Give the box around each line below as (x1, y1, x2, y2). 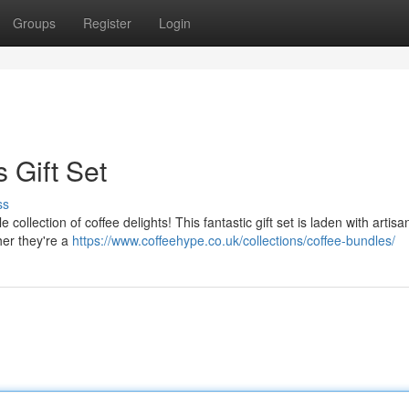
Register (83, 14, 131, 32)
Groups (13, 14, 56, 32)
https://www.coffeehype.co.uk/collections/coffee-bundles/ (72, 231, 395, 249)
